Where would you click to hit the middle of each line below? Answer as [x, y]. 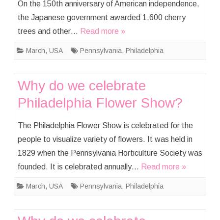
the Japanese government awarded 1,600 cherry [102, 17]
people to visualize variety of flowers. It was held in [105, 139]
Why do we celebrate [82, 86]
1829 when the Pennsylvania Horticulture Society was [110, 153]
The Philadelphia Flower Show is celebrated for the [105, 125]
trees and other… [49, 31]
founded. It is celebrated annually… [79, 167]
